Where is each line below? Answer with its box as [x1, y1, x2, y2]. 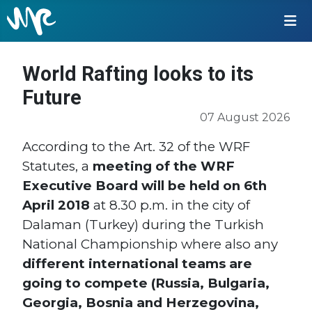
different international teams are [22, 256, 252, 272]
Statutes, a [22, 158, 93, 175]
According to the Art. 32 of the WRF [22, 139, 250, 155]
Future [22, 86, 81, 110]
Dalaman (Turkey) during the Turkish [22, 217, 264, 233]
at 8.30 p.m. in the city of [90, 197, 250, 214]
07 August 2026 [200, 111, 290, 125]
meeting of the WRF [93, 158, 235, 175]
